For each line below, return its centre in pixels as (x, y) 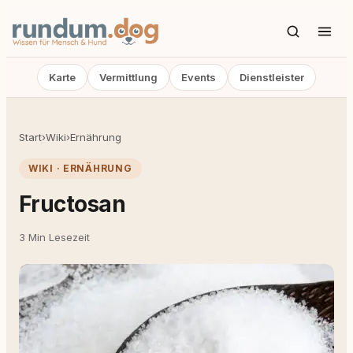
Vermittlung (128, 77)
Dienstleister (272, 77)
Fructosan (72, 204)
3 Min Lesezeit (54, 237)
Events (199, 77)
